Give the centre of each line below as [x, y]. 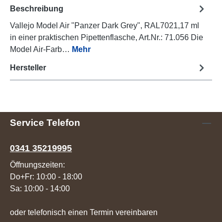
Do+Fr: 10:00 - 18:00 [46, 177]
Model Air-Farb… [41, 50]
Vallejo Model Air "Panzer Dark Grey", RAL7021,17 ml [105, 26]
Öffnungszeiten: [37, 165]
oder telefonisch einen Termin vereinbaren [84, 213]
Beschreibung [37, 8]
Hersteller [28, 67]
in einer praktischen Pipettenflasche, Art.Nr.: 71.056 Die [107, 38]
